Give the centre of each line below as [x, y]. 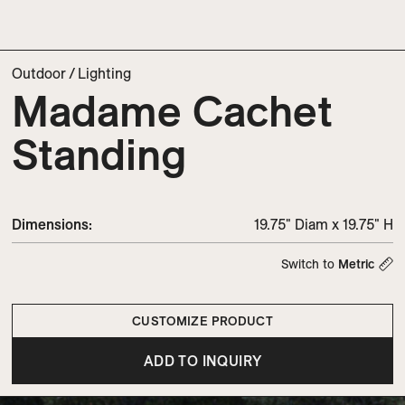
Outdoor [39, 73]
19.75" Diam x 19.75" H [324, 224]
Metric [356, 264]
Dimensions [50, 224]
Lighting [104, 73]
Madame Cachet [172, 110]
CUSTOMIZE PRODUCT [202, 321]
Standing [99, 154]
